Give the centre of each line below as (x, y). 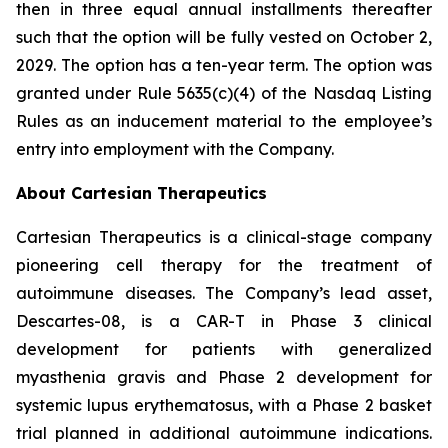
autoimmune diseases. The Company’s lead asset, (224, 293)
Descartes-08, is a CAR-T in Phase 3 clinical (224, 321)
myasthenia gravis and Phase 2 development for (224, 377)
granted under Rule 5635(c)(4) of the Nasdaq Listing (224, 93)
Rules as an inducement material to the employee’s (224, 121)
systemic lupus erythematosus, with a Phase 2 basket (224, 405)
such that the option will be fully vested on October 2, (224, 37)
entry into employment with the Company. (175, 149)
